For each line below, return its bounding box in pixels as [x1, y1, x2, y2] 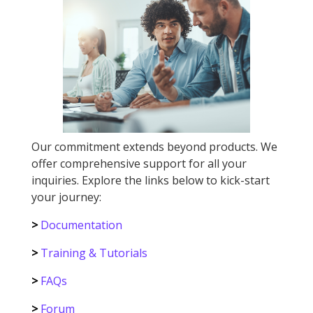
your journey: [31, 189, 101, 205]
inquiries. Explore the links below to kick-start [31, 173, 270, 189]
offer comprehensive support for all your [31, 156, 247, 172]
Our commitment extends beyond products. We [31, 139, 277, 155]
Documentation [41, 217, 122, 233]
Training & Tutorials [41, 245, 147, 261]
